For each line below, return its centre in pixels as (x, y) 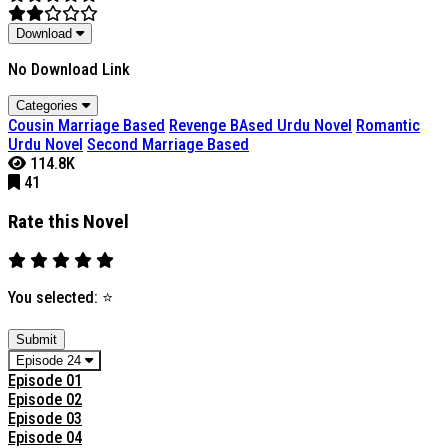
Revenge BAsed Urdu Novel (260, 125)
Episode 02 (45, 400)
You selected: (55, 298)
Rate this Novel (68, 221)
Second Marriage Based (168, 144)
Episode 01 (45, 381)
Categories (49, 105)
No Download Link (69, 69)
